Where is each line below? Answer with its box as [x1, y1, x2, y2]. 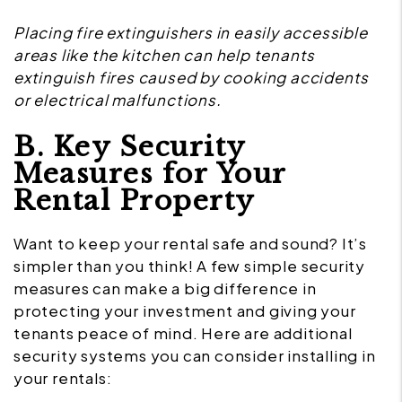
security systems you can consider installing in [13, 345, 376, 366]
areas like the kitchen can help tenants [13, 45, 316, 66]
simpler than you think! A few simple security [13, 256, 365, 276]
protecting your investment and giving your [13, 301, 356, 321]
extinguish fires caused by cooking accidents [13, 67, 370, 88]
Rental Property [13, 184, 256, 218]
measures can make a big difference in [13, 278, 317, 299]
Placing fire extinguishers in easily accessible [13, 22, 368, 43]
